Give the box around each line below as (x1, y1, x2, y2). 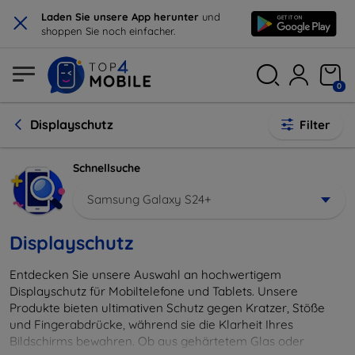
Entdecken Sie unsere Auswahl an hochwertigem (10, 266, 281, 282)
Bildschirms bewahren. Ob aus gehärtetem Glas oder (10, 333, 304, 349)
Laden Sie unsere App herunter (41, 10, 202, 23)
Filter (300, 117, 330, 132)
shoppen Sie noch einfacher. (41, 25, 175, 37)
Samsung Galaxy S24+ (87, 191, 212, 207)
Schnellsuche (73, 161, 140, 175)
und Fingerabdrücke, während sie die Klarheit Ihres (10, 316, 293, 332)
